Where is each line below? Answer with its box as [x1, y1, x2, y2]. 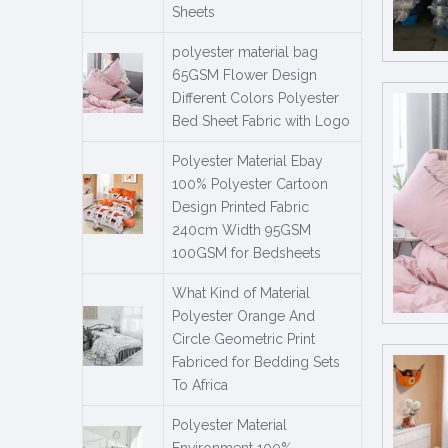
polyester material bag [172, 43, 318, 60]
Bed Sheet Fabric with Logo [172, 112, 350, 129]
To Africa [172, 376, 228, 393]
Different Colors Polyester [172, 89, 339, 106]
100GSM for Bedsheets [172, 244, 321, 261]
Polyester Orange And [172, 307, 315, 324]
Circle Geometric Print [172, 330, 315, 347]
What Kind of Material [172, 284, 310, 301]
